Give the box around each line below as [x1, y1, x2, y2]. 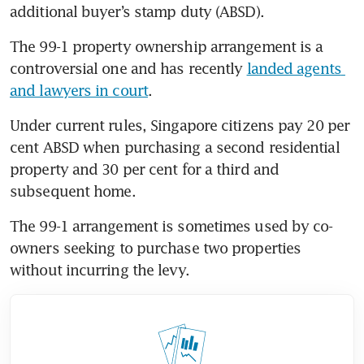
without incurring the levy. [10, 260, 189, 279]
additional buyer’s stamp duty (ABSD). [10, 2, 264, 20]
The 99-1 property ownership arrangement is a [10, 37, 323, 55]
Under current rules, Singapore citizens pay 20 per [10, 115, 350, 134]
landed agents [246, 58, 341, 77]
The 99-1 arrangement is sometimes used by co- [10, 216, 333, 235]
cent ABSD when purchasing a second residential [10, 137, 340, 156]
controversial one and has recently [10, 58, 247, 77]
